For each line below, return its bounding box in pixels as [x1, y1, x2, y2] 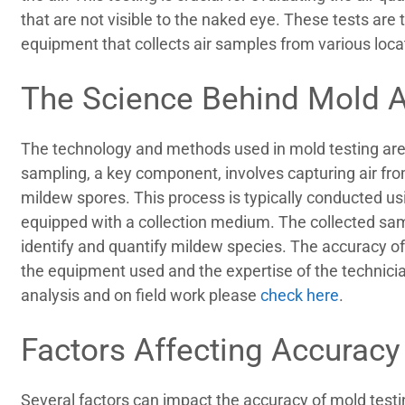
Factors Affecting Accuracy [21, 331, 401, 369]
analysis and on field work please [21, 285, 261, 305]
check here [260, 285, 340, 305]
